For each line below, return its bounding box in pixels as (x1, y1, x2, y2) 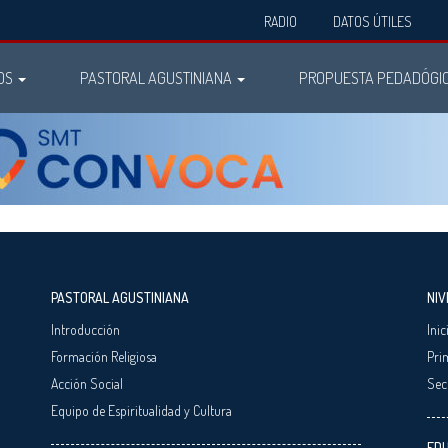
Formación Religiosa (50, 347, 157, 365)
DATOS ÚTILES (333, 13, 413, 30)
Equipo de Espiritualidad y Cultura (50, 401, 232, 419)
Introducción (50, 320, 120, 338)
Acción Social (50, 374, 123, 392)
